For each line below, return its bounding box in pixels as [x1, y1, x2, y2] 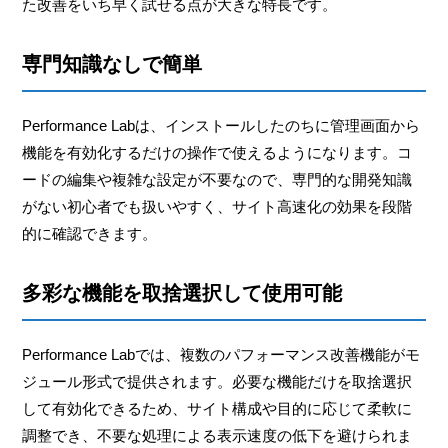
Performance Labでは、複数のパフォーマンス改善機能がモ [22, 345, 421, 363]
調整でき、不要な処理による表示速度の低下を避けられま [22, 426, 413, 444]
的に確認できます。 [22, 224, 158, 242]
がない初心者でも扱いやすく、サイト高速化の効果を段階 [22, 197, 413, 215]
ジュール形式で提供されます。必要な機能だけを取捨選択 [22, 372, 413, 390]
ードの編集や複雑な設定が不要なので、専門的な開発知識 [22, 170, 413, 188]
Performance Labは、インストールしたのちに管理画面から [22, 116, 421, 134]
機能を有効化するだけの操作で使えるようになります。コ [22, 143, 413, 161]
